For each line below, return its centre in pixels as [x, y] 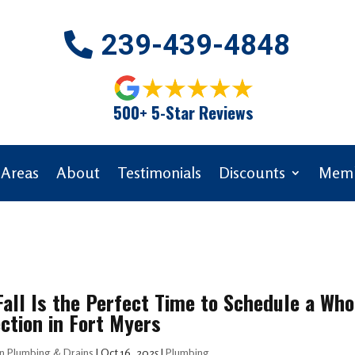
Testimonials [159, 172]
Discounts [252, 172]
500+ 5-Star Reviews [183, 112]
